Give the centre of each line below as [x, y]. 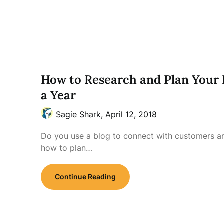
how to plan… [67, 148]
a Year [58, 95]
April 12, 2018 [131, 114]
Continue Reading [85, 177]
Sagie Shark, [81, 114]
